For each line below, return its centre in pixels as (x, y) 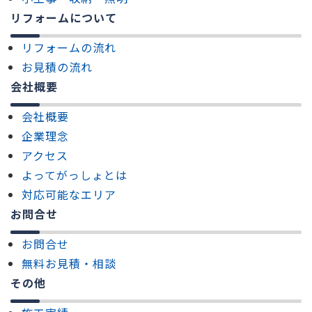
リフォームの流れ (69, 48)
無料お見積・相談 (69, 264)
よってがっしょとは (75, 175)
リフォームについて (64, 18)
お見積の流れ (57, 67)
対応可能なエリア (69, 195)
